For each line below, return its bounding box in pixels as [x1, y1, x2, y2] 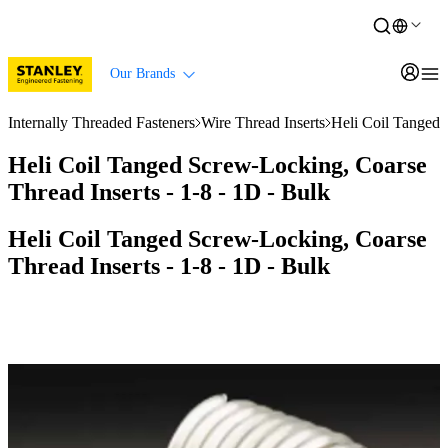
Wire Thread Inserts [201, 114, 325, 131]
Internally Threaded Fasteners [8, 114, 195, 131]
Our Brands [110, 66, 175, 81]
